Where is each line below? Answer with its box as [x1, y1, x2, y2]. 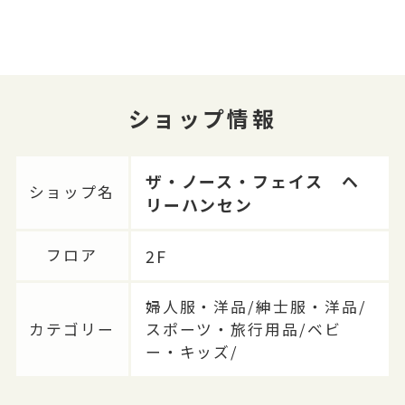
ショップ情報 [127, 101, 278, 134]
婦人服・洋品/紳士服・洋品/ [145, 295, 368, 317]
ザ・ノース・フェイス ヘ [145, 168, 361, 193]
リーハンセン [145, 192, 254, 216]
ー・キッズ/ [145, 340, 240, 363]
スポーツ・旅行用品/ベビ [145, 317, 343, 340]
